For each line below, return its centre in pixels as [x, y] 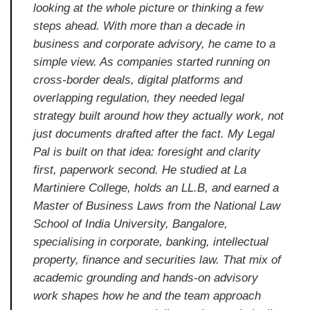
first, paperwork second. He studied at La [140, 170]
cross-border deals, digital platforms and [138, 80]
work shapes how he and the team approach [147, 296]
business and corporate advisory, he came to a [155, 44]
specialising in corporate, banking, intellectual [151, 242]
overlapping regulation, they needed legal [139, 98]
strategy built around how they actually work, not [159, 116]
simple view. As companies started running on [152, 62]
